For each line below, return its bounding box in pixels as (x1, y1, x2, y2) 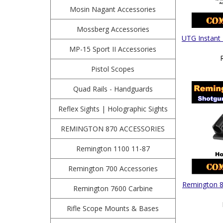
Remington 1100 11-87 (76, 144, 150, 153)
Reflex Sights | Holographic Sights (58, 104, 168, 113)
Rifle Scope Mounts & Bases (67, 204, 159, 213)
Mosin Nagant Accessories (70, 4, 156, 14)
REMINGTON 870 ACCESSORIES (61, 124, 165, 133)
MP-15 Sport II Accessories (69, 44, 157, 54)
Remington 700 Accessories (68, 164, 158, 173)
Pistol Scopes (91, 64, 135, 74)
